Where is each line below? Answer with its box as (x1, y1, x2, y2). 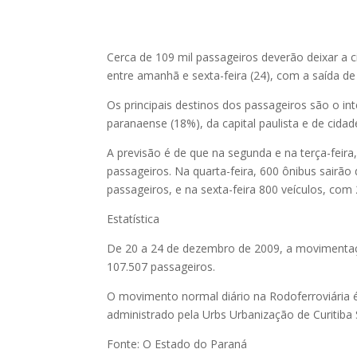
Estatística (107, 210, 160, 226)
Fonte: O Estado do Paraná (107, 335, 248, 351)
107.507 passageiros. (107, 258, 216, 274)
